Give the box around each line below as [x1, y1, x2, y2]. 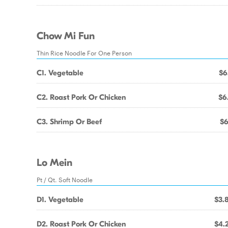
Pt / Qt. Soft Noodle [37, 175, 93, 184]
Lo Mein [37, 157, 72, 169]
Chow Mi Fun [37, 30, 95, 42]
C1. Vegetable [37, 68, 83, 77]
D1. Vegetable [37, 195, 83, 204]
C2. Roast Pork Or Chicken [37, 93, 126, 102]
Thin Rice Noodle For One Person [37, 48, 132, 57]
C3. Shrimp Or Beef [37, 117, 102, 126]
